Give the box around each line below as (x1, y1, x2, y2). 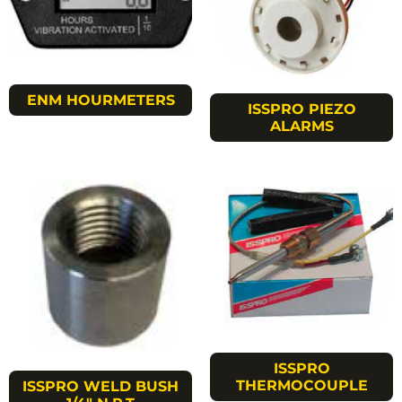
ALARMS (269, 118, 334, 135)
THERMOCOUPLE (235, 376, 368, 394)
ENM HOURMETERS (26, 91, 175, 109)
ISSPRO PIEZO (247, 100, 356, 118)
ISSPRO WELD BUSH (22, 377, 179, 395)
